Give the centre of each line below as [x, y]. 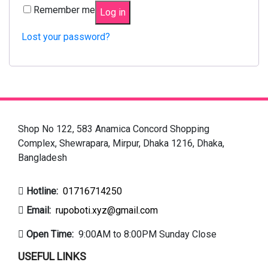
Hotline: [42, 191]
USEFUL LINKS [52, 256]
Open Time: [50, 234]
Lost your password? [66, 36]
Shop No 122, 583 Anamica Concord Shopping [114, 129]
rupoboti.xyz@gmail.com [107, 210]
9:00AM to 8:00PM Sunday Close [146, 234]
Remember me [64, 10]
